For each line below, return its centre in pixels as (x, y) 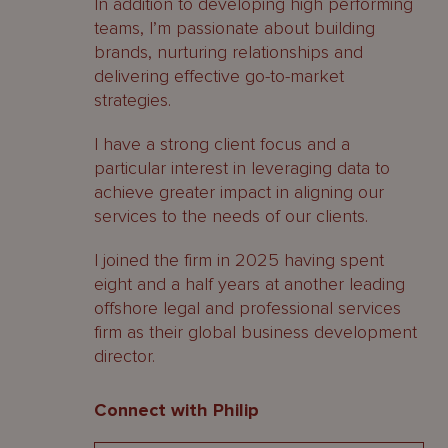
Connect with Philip (176, 410)
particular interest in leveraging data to (242, 168)
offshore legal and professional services (247, 308)
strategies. (132, 100)
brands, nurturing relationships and (228, 52)
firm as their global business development (255, 332)
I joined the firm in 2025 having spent (239, 260)
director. (124, 356)
